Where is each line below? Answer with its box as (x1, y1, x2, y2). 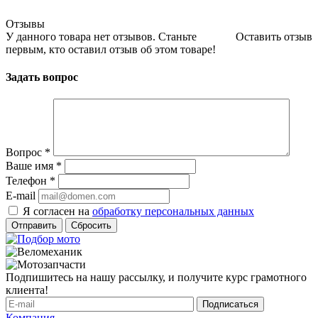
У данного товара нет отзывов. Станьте (6, 30, 197, 43)
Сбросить (71, 220, 111, 231)
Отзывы (6, 17, 45, 30)
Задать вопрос (6, 70, 78, 83)
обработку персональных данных (92, 205, 254, 218)
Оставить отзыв (236, 30, 312, 43)
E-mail (6, 190, 35, 202)
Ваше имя (6, 160, 56, 172)
